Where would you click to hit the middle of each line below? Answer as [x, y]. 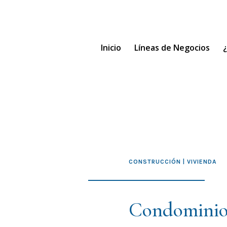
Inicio [111, 47]
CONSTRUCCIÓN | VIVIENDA [173, 161]
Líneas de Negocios [172, 47]
